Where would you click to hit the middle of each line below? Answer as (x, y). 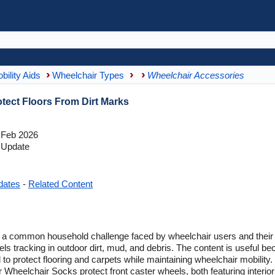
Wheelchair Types (88, 75)
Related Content (60, 184)
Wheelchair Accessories (196, 75)
